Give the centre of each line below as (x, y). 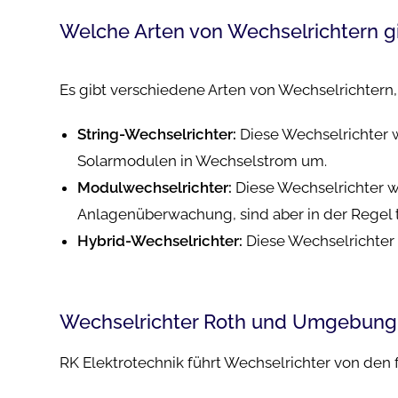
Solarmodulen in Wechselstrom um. (203, 161)
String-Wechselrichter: (157, 134)
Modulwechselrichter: (155, 187)
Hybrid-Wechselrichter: (160, 241)
